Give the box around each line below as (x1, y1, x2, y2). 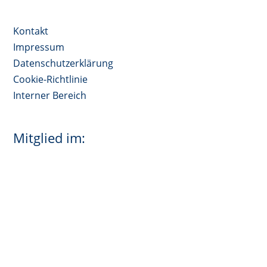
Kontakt (13, 24, 49, 38)
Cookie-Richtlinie (13, 72, 88, 86)
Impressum (13, 40, 65, 54)
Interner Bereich (13, 88, 87, 102)
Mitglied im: (13, 129, 86, 147)
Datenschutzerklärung (13, 56, 114, 70)
